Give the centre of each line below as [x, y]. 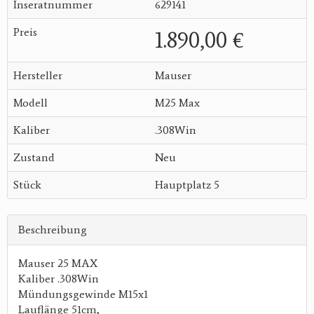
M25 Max [177, 102]
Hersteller [38, 75]
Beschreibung [53, 229]
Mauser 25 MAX [58, 263]
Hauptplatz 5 [187, 184]
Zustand [34, 157]
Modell [30, 102]
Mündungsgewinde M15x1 [83, 294]
